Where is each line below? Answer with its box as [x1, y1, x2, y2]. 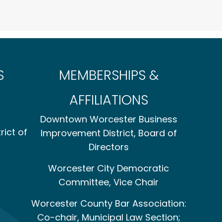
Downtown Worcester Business [40, 113, 177, 126]
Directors [88, 141, 129, 154]
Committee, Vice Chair [58, 176, 159, 189]
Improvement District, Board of [40, 127, 177, 140]
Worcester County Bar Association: [31, 197, 186, 210]
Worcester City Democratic [48, 162, 169, 175]
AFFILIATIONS [69, 91, 148, 110]
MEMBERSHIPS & [58, 66, 159, 85]
